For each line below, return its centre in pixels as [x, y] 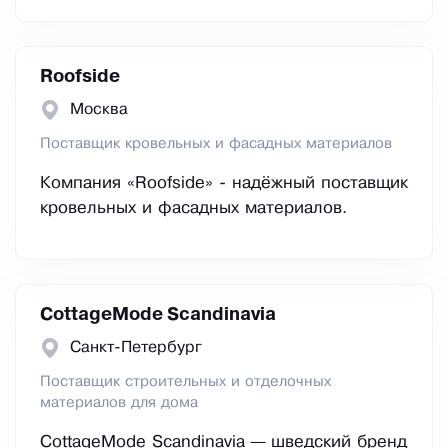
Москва [99, 110]
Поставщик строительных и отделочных [185, 382]
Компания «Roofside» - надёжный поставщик [224, 184]
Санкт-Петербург [136, 348]
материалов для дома [119, 403]
